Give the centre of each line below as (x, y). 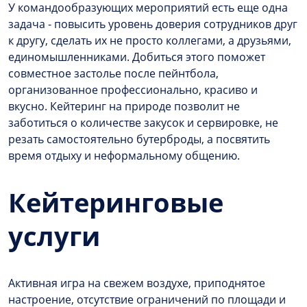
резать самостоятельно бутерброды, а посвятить (139, 139)
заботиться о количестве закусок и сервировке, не (143, 123)
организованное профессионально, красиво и (133, 90)
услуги (54, 235)
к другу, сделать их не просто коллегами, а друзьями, (150, 41)
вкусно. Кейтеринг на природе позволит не (124, 107)
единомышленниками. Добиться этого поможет (137, 57)
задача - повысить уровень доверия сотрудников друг (153, 24)
